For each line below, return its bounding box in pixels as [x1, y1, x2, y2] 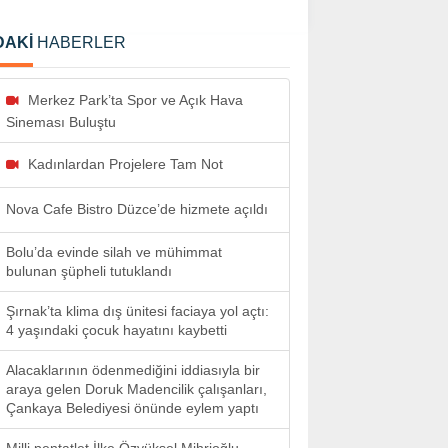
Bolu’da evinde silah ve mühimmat [6, 244, 222, 260]
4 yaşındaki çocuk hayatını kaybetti [6, 322, 227, 338]
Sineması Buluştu [6, 114, 116, 130]
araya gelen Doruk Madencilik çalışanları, [6, 381, 267, 397]
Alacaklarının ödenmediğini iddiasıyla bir [6, 362, 260, 378]
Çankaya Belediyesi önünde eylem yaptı [6, 400, 259, 416]
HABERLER [33, 34, 126, 51]
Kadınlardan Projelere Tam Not [28, 156, 223, 172]
